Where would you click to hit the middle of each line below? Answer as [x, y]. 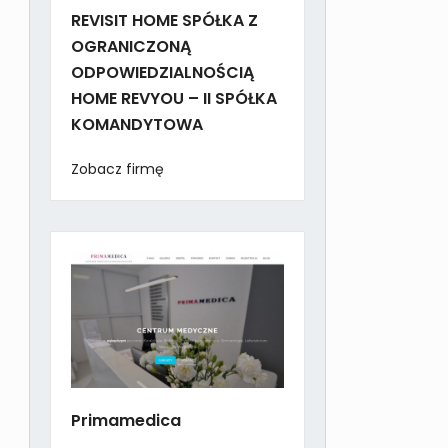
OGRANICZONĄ [131, 47]
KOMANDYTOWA [137, 125]
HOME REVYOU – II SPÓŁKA [174, 99]
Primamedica [126, 421]
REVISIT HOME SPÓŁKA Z [165, 21]
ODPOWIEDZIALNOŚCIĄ [163, 73]
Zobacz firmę [118, 169]
